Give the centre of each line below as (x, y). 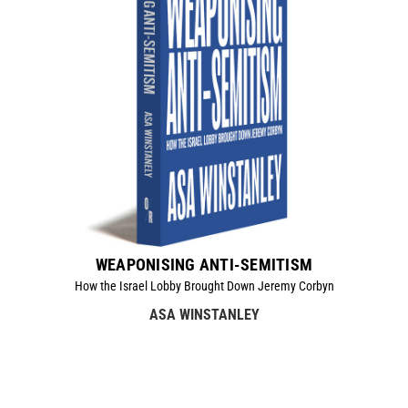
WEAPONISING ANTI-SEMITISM (204, 264)
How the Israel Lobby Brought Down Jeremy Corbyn (204, 286)
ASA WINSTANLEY (204, 314)
